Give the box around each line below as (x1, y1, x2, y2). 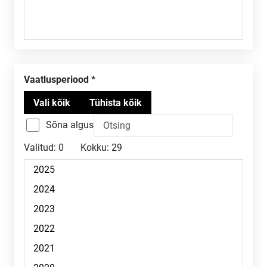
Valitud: (24, 142, 56, 153)
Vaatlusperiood (30, 74, 89, 85)
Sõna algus (46, 119, 94, 131)
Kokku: (80, 142, 109, 153)
